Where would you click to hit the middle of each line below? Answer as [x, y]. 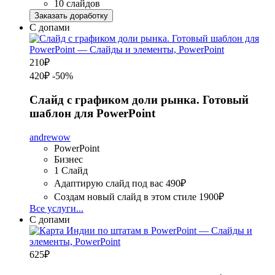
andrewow [50, 137]
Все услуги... [56, 208]
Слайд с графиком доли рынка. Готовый [139, 100]
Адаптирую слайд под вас [109, 183]
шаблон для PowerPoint [92, 114]
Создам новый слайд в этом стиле [125, 196]
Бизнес [68, 159]
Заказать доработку [71, 15]
